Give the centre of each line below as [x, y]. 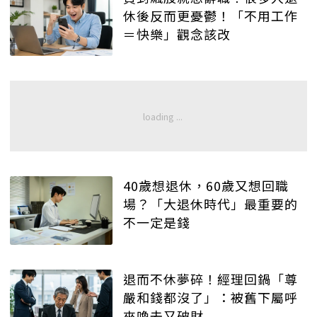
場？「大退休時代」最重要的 [211, 204]
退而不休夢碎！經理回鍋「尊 [211, 279]
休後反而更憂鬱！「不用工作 [211, 15]
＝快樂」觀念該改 [177, 34]
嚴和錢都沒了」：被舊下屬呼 [211, 298]
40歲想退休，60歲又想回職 [206, 186]
